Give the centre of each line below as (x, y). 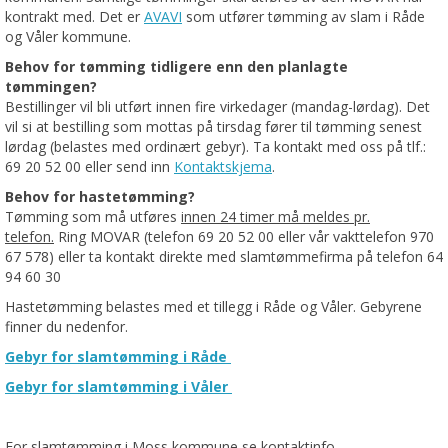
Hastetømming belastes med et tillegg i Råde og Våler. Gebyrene (213, 307)
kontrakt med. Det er (74, 17)
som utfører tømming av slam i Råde (303, 17)
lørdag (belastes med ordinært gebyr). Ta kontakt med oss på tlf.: (215, 147)
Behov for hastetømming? (100, 197)
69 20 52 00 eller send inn (89, 167)
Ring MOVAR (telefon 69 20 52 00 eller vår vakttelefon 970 (244, 237)
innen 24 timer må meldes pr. (275, 217)
